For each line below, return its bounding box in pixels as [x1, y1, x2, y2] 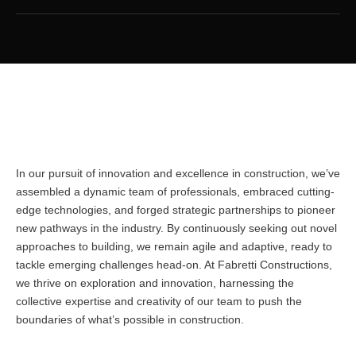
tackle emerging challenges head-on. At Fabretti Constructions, [16, 258, 332, 272]
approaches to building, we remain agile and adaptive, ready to [16, 240, 332, 253]
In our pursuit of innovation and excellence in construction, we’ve [16, 167, 340, 180]
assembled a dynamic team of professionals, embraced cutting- [16, 185, 335, 199]
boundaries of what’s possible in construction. [16, 313, 244, 327]
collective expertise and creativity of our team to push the [16, 295, 302, 308]
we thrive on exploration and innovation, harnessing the [16, 277, 294, 290]
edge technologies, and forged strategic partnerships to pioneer [16, 203, 335, 217]
